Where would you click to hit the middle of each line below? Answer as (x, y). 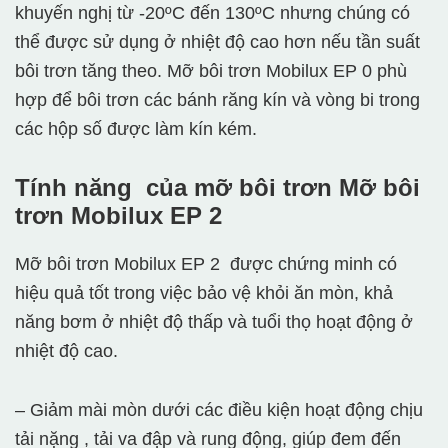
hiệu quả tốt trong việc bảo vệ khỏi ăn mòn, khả (204, 293)
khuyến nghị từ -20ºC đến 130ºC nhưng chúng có (212, 13)
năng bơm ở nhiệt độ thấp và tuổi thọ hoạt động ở (214, 322)
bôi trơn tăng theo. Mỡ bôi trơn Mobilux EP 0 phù (211, 71)
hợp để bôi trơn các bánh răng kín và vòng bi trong (217, 100)
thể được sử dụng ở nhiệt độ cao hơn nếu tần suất (217, 42)
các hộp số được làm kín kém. (136, 129)
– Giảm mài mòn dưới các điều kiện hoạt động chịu (219, 410)
